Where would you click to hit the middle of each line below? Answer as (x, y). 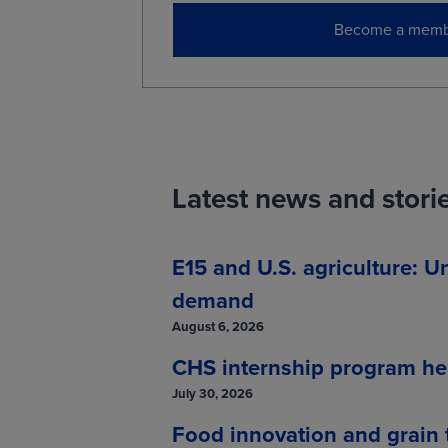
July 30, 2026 (212, 393)
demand (213, 300)
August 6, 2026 (218, 326)
